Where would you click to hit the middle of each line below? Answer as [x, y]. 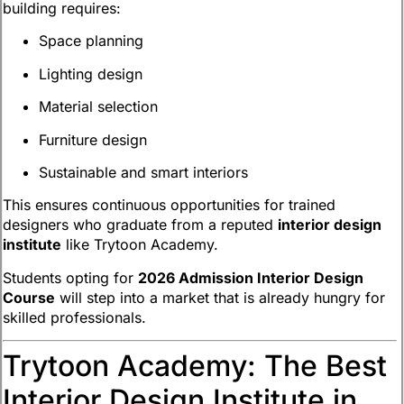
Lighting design [91, 73]
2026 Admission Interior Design [251, 277]
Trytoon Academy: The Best [195, 366]
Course [29, 297]
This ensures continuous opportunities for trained [169, 205]
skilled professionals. [74, 317]
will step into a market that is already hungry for [220, 297]
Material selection [98, 107]
